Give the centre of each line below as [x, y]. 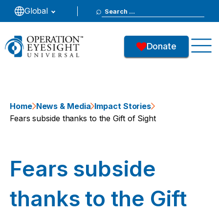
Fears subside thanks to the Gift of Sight [83, 118]
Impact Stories [123, 106]
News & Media [63, 106]
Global [36, 11]
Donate [161, 46]
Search [117, 10]
